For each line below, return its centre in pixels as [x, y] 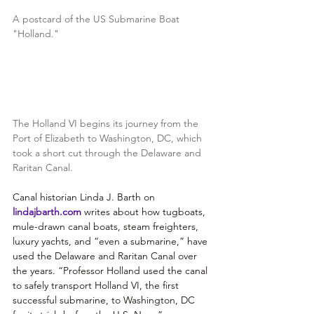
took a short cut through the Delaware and [108, 153]
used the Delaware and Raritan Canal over [106, 256]
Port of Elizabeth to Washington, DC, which [109, 138]
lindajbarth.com [47, 212]
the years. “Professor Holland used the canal [111, 271]
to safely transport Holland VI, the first [97, 286]
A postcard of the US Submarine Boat [97, 19]
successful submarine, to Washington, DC [105, 300]
